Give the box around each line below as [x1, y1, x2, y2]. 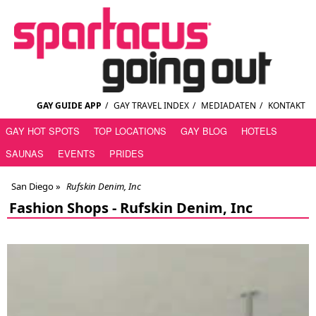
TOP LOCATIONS [94, 124, 166, 138]
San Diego [11, 180, 54, 193]
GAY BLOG [181, 124, 227, 138]
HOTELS [241, 124, 277, 138]
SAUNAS [6, 147, 44, 161]
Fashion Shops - [9, 198, 120, 218]
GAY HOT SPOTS [6, 124, 80, 138]
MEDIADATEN [201, 99, 256, 112]
